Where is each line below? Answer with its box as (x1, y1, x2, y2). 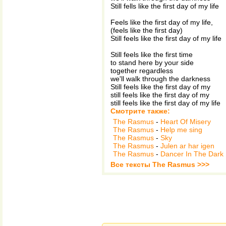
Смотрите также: (110, 107, 170, 115)
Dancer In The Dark (160, 150, 223, 158)
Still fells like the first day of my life (110, 2, 219, 10)
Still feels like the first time (110, 50, 193, 59)
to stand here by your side (110, 59, 194, 67)
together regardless (110, 67, 173, 75)
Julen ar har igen (160, 142, 214, 150)
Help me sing (160, 126, 202, 134)
